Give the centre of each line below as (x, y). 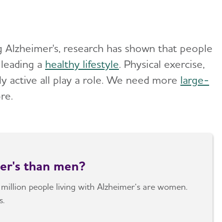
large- (195, 80)
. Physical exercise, (162, 64)
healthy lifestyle (82, 64)
